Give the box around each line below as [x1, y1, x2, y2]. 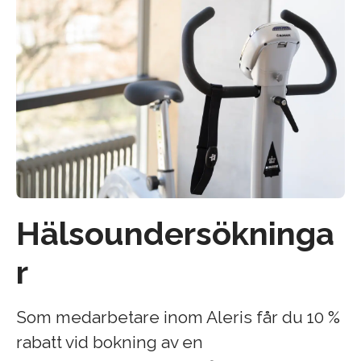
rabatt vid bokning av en [16, 332, 203, 353]
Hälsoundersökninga [16, 214, 334, 253]
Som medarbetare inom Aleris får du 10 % [16, 307, 340, 328]
